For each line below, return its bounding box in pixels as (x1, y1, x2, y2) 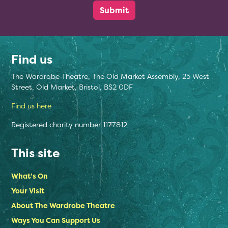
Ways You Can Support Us (11, 215, 100, 225)
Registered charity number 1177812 (11, 119, 127, 129)
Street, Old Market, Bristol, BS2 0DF (11, 81, 133, 92)
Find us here (11, 100, 51, 110)
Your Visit (11, 185, 44, 195)
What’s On (11, 170, 48, 181)
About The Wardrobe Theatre (11, 200, 115, 210)
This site (11, 145, 60, 161)
